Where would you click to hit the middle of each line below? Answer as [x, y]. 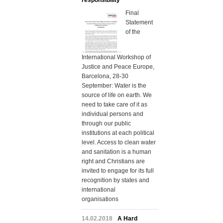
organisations [100, 199]
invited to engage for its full [117, 170]
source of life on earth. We [116, 95]
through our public [106, 123]
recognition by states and [115, 180]
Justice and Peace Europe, [118, 66]
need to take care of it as [114, 104]
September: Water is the [114, 85]
